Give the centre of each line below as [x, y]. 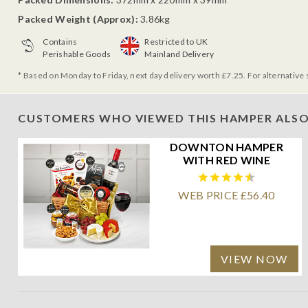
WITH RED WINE [226, 159]
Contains [60, 41]
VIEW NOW [254, 258]
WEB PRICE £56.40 [227, 195]
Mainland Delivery [179, 54]
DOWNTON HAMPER [227, 146]
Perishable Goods [77, 54]
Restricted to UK [176, 41]
